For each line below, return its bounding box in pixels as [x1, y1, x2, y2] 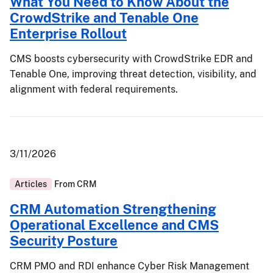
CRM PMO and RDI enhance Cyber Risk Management [10, 260, 249, 272]
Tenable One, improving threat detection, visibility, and [10, 68, 257, 80]
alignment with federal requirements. [10, 83, 178, 95]
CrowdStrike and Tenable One [10, 10, 199, 26]
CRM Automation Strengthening [10, 201, 216, 217]
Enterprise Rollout [10, 26, 127, 41]
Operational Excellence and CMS [10, 217, 219, 233]
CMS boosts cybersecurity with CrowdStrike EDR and [10, 53, 253, 65]
